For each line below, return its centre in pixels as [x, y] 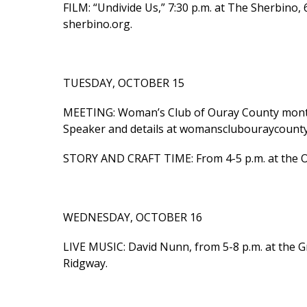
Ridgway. [85, 263]
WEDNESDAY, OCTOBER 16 [133, 217]
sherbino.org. [98, 24]
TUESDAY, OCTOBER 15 [124, 83]
